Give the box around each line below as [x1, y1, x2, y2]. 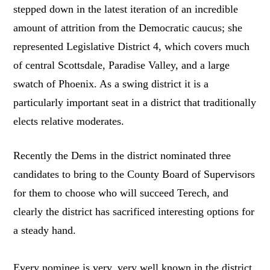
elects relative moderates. [13, 115, 125, 127]
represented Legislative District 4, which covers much [13, 40, 250, 52]
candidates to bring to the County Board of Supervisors [13, 168, 256, 181]
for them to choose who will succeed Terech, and [13, 187, 229, 199]
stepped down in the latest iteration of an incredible [13, 2, 239, 15]
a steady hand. [13, 224, 77, 237]
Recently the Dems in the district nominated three [13, 149, 231, 162]
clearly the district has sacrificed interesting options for [13, 206, 255, 218]
